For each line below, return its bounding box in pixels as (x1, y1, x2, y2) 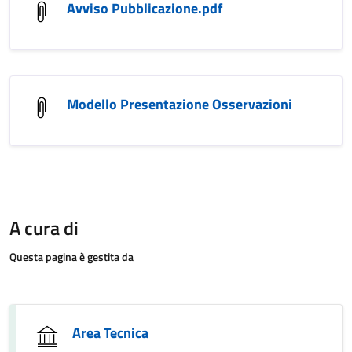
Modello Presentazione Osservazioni (67, 93, 292, 115)
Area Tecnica (72, 322, 148, 343)
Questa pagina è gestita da (9, 248, 134, 265)
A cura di (9, 214, 79, 242)
